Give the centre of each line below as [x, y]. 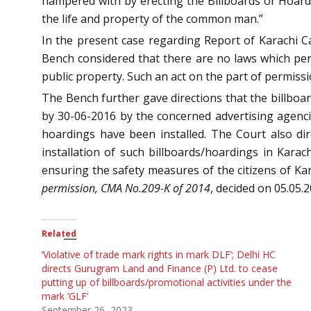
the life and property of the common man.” [152, 18]
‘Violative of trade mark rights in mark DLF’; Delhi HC [159, 254]
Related [59, 233]
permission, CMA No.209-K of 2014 [126, 188]
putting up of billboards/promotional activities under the [167, 282]
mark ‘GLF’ [65, 296]
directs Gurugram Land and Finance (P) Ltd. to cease [160, 268]
